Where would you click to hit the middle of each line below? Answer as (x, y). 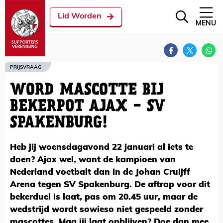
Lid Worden (80, 16)
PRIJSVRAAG (26, 67)
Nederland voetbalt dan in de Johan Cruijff (100, 172)
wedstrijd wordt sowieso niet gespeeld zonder (107, 210)
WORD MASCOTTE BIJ (87, 90)
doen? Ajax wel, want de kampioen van (93, 160)
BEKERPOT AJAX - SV (87, 107)
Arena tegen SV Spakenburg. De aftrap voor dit (110, 185)
